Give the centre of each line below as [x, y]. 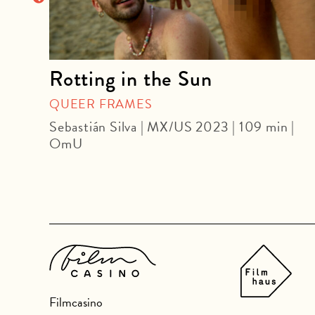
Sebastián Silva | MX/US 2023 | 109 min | [172, 126]
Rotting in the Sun [131, 78]
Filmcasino [76, 302]
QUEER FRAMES [101, 103]
